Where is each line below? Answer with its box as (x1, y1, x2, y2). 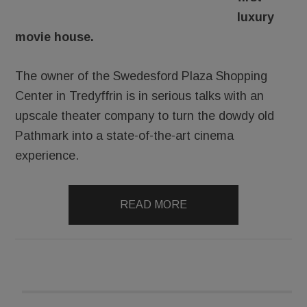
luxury (237, 10, 275, 24)
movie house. (15, 30, 95, 44)
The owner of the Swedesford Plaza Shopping (15, 69, 268, 83)
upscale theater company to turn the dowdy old (15, 109, 275, 123)
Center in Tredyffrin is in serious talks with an (15, 89, 265, 103)
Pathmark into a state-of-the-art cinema (15, 129, 234, 143)
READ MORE (120, 199, 187, 210)
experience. (15, 149, 79, 162)
